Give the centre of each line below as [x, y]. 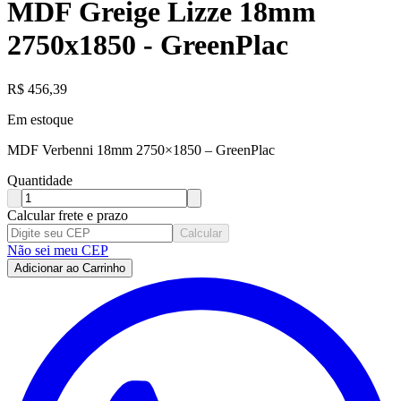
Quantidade [40, 180]
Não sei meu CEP [58, 250]
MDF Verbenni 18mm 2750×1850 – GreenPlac [141, 149]
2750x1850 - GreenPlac [148, 45]
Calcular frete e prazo [68, 215]
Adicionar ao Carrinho [70, 268]
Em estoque [40, 119]
